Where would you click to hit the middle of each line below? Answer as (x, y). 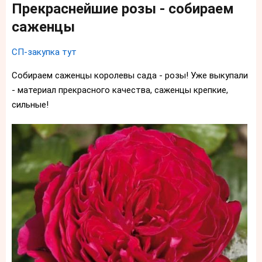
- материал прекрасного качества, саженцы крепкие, (120, 90)
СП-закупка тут (44, 52)
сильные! (30, 105)
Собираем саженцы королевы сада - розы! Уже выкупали (130, 76)
